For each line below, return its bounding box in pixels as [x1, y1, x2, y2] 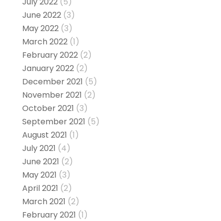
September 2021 [22, 116, 85, 128]
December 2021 [22, 76, 83, 88]
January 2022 [22, 63, 74, 74]
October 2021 [22, 103, 74, 114]
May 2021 [22, 169, 57, 181]
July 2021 [22, 143, 56, 154]
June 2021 [22, 156, 59, 168]
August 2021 [22, 129, 67, 141]
